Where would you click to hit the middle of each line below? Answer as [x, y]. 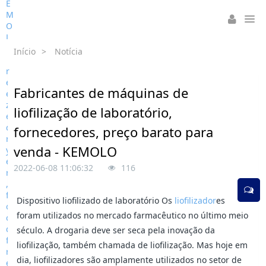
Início [25, 51]
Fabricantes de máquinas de [101, 93]
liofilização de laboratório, [93, 112]
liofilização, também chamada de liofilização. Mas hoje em [132, 245]
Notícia [69, 51]
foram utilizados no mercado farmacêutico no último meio [133, 215]
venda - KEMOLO [66, 151]
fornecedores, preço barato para [114, 132]
